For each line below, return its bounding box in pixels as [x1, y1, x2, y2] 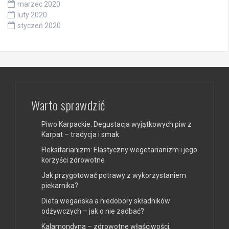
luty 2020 [17, 10, 47, 19]
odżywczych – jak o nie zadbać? [41, 207, 144, 215]
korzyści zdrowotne [41, 155, 105, 164]
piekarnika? [41, 181, 78, 190]
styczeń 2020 [17, 21, 61, 30]
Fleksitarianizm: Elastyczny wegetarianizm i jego [41, 145, 197, 154]
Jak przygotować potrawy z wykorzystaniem [41, 171, 186, 179]
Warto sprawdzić [31, 95, 105, 114]
